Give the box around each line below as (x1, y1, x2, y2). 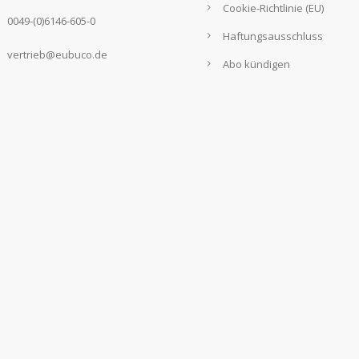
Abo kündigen (223, 57, 290, 71)
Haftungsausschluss (223, 29, 323, 43)
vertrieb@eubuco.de (6, 47, 107, 62)
